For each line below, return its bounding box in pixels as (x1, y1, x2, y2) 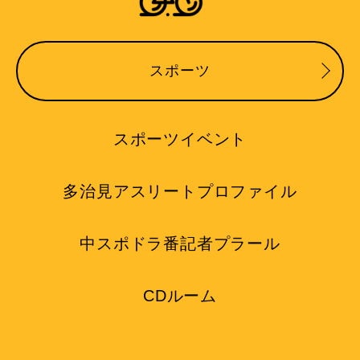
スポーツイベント (112, 129, 247, 148)
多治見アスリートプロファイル (63, 182, 297, 200)
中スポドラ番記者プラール (80, 234, 280, 252)
